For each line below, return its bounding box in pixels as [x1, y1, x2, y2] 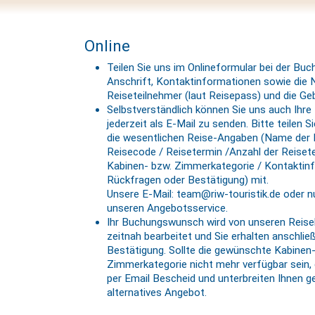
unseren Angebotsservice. [107, 201, 228, 214]
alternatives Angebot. [107, 285, 207, 299]
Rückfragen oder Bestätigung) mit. [107, 173, 269, 186]
